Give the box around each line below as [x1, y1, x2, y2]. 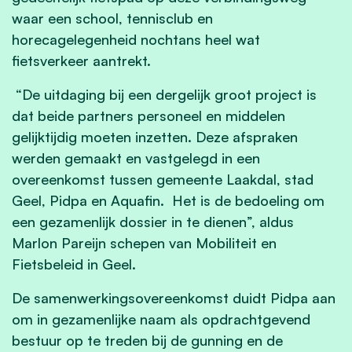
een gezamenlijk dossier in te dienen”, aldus [12, 212, 294, 230]
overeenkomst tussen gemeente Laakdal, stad [12, 170, 313, 188]
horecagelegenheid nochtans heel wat [12, 30, 260, 48]
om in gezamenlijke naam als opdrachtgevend [12, 310, 310, 328]
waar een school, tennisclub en [12, 9, 213, 27]
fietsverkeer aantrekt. [12, 51, 151, 69]
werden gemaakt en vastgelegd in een [12, 148, 260, 167]
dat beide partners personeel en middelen [12, 106, 285, 124]
